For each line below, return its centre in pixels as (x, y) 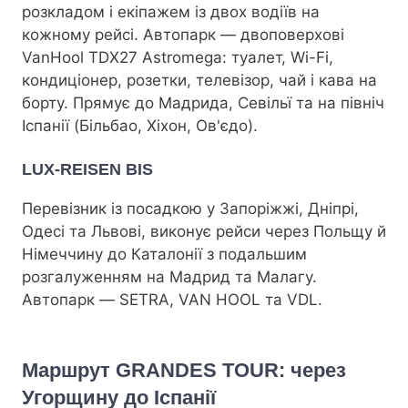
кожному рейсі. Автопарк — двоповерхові (183, 34)
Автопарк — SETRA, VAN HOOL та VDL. (172, 300)
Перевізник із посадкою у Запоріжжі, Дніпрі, (190, 209)
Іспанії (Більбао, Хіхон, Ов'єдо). (140, 125)
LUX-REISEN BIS (87, 170)
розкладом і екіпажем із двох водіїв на (171, 11)
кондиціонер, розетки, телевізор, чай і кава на (199, 80)
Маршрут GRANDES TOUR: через (184, 370)
